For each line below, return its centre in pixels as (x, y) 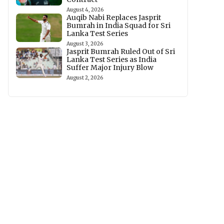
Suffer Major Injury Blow (110, 67)
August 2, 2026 (85, 78)
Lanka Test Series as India (112, 59)
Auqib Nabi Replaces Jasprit (114, 17)
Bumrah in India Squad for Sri (119, 25)
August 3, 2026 (85, 44)
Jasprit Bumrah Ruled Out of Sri (121, 51)
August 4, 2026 (85, 10)
